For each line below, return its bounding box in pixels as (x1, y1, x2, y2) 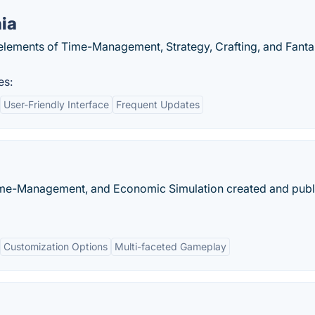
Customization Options (4, 240, 108, 252)
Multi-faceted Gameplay (115, 240, 226, 252)
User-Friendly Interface (4, 98, 109, 110)
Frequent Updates (116, 98, 200, 110)
